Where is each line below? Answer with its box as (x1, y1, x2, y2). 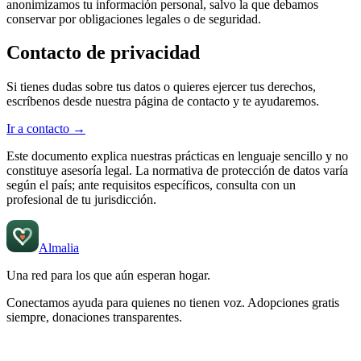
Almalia (39, 241, 79, 255)
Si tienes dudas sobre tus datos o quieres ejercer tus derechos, (6, 80, 316, 94)
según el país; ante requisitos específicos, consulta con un (6, 178, 296, 193)
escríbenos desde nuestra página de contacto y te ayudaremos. (6, 94, 319, 109)
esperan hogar (137, 268, 207, 283)
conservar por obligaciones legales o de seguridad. (6, 11, 261, 26)
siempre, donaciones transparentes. (6, 310, 182, 325)
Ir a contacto (6, 122, 73, 136)
